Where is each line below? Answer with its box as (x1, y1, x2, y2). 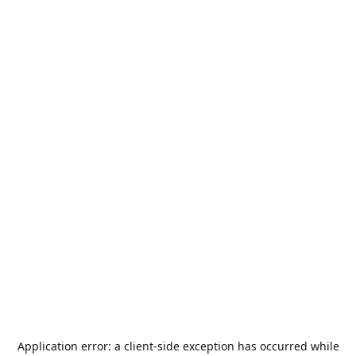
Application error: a (17, 339, 124, 354)
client (123, 339, 153, 354)
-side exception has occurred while (153, 339, 339, 354)
